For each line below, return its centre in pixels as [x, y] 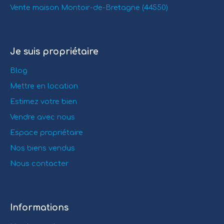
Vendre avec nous [42, 117]
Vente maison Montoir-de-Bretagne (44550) [89, 8]
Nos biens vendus [42, 148]
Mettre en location [44, 86]
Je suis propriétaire [54, 52]
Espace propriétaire [46, 133]
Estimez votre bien [43, 102]
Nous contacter [39, 164]
